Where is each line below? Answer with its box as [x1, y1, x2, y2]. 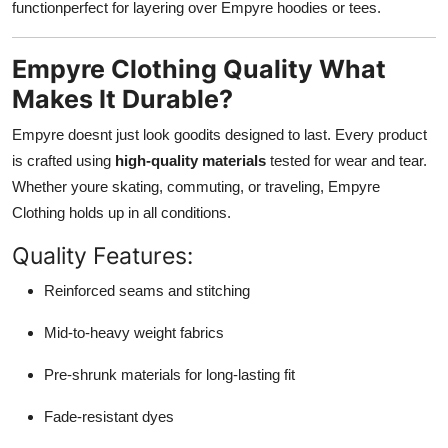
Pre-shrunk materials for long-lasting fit [44, 365, 295, 383]
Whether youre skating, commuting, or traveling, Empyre [12, 177, 380, 195]
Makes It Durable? [12, 83, 233, 114]
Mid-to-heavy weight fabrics [44, 323, 224, 341]
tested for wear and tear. [266, 151, 427, 169]
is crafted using [12, 151, 115, 169]
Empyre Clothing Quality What [12, 53, 386, 84]
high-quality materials [115, 151, 266, 169]
